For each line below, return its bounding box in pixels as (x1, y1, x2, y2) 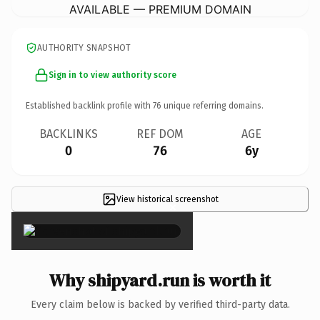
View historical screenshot (116, 194, 219, 204)
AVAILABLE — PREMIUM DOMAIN (69, 1, 251, 16)
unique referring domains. (161, 100, 264, 111)
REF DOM (136, 126, 184, 141)
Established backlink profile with (26, 100, 153, 111)
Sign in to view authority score (49, 69, 176, 80)
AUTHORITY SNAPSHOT (37, 42, 131, 53)
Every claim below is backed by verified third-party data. (30, 298, 290, 311)
